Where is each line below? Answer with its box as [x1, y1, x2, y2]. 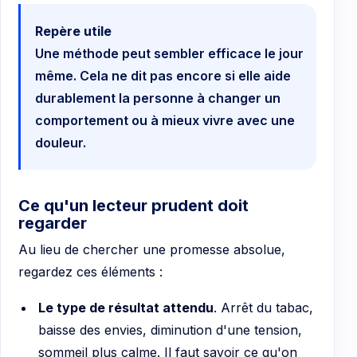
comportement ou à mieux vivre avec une [35, 112, 295, 128]
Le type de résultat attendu [37, 300, 214, 316]
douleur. [35, 134, 86, 151]
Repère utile [35, 22, 112, 39]
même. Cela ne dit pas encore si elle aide [35, 67, 291, 84]
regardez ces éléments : [18, 263, 163, 280]
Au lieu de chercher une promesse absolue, [18, 241, 285, 257]
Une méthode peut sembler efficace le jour [35, 45, 304, 61]
